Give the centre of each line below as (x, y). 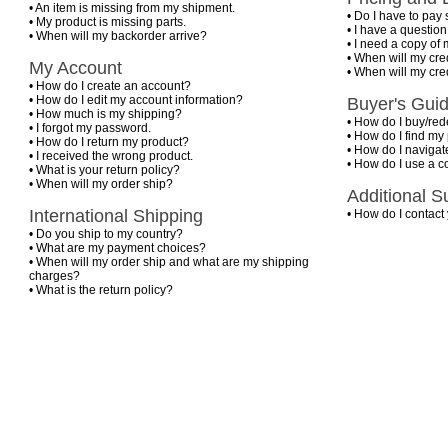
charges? (54, 276)
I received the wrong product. (114, 156)
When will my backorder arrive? (121, 36)
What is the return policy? (104, 290)
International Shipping (115, 216)
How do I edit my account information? (139, 100)
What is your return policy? (107, 170)
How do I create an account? (113, 86)
